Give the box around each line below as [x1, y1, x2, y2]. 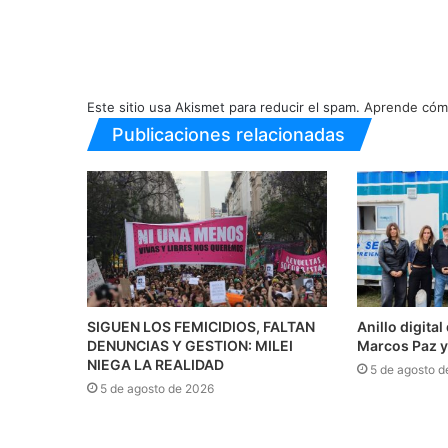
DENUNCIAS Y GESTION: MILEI [87, 336, 293, 354]
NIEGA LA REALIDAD [87, 355, 224, 373]
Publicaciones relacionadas [112, 124, 345, 146]
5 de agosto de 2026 [100, 380, 214, 396]
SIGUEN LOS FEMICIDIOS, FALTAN [87, 317, 315, 335]
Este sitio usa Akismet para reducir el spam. [87, 99, 364, 116]
